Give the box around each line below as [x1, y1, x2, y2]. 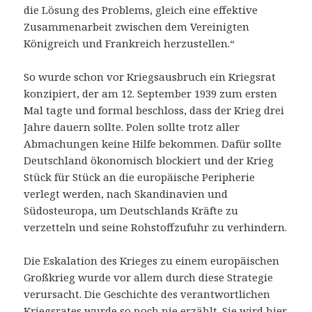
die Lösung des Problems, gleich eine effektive [24, 3, 258, 17]
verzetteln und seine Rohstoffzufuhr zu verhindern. [24, 220, 288, 235]
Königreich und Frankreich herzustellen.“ [24, 36, 238, 51]
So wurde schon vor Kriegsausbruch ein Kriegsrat [24, 70, 276, 84]
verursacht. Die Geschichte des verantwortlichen [24, 287, 271, 302]
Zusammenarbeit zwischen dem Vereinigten [24, 19, 250, 34]
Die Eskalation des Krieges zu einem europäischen [24, 253, 280, 268]
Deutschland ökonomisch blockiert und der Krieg [24, 153, 274, 168]
